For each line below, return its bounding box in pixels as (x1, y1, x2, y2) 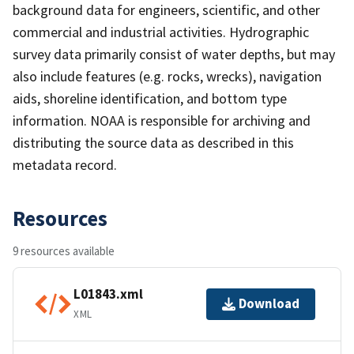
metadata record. (13, 155, 117, 174)
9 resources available (13, 243, 115, 258)
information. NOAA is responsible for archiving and (13, 111, 311, 130)
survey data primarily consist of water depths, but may (13, 44, 335, 63)
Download (239, 295, 299, 313)
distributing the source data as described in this (13, 133, 294, 152)
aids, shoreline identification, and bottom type (13, 88, 287, 107)
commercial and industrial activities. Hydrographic (13, 22, 309, 41)
